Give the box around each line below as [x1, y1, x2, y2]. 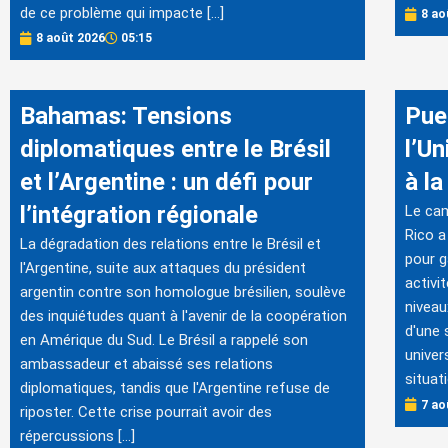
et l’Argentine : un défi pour [20, 168, 313, 197]
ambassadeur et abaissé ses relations [20, 355, 273, 374]
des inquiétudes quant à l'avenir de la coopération [20, 307, 347, 326]
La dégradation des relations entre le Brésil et [20, 235, 321, 254]
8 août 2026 [36, 31, 105, 46]
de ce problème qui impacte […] [20, 4, 224, 23]
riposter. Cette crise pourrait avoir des [20, 403, 272, 422]
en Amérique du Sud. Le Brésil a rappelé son [20, 331, 308, 350]
